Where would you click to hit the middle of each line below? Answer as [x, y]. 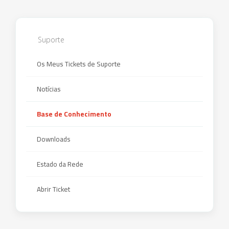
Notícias [47, 89]
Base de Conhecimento [73, 114]
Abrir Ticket [52, 189]
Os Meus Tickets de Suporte [77, 64]
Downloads [52, 139]
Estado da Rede [59, 164]
